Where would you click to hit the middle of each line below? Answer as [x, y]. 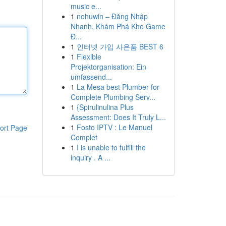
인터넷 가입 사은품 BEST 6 [120, 46]
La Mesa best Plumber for [118, 87]
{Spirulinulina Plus [105, 107]
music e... [86, 6]
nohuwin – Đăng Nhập [112, 16]
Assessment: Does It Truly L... [118, 117]
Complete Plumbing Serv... [113, 97]
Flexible [89, 56]
